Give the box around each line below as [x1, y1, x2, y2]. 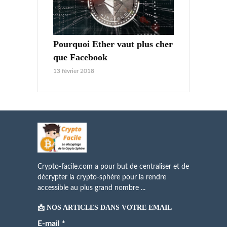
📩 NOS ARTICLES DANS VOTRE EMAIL [37, 203, 172, 211]
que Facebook [53, 52, 107, 63]
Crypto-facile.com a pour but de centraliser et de [37, 163, 189, 170]
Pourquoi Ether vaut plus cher [53, 39, 173, 50]
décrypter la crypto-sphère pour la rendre [37, 173, 166, 181]
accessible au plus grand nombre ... [37, 184, 145, 192]
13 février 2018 [53, 68, 94, 74]
